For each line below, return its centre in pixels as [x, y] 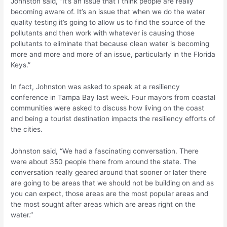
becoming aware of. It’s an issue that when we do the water [108, 11]
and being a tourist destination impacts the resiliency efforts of [113, 118]
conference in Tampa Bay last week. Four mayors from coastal [113, 97]
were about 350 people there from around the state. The [104, 161]
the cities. [27, 129]
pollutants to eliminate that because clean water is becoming [110, 43]
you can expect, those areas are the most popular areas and [110, 193]
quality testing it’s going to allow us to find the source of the [108, 22]
